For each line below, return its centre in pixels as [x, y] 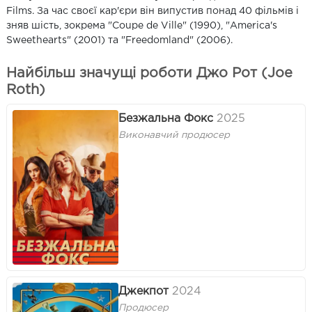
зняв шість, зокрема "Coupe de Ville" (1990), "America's [142, 26]
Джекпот [143, 291]
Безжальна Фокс [166, 118]
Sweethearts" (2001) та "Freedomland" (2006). [119, 41]
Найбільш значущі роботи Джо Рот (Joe [149, 73]
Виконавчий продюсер [174, 135]
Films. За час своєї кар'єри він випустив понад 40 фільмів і [153, 11]
